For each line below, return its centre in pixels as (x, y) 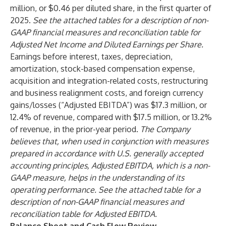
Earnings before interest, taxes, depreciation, (91, 56)
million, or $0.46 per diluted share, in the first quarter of (111, 8)
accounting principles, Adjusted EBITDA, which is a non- (110, 165)
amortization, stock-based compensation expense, (102, 69)
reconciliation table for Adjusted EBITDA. (83, 214)
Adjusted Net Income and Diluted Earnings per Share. (107, 44)
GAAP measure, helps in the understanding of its (97, 178)
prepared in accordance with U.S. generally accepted (106, 153)
